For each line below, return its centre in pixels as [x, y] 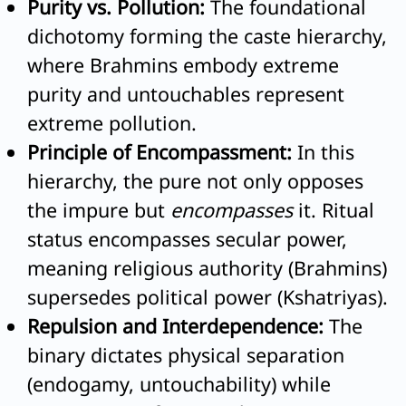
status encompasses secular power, [187, 238]
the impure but [99, 209]
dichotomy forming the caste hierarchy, [207, 35]
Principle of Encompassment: [159, 151]
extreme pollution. [112, 122]
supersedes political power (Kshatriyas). [208, 296]
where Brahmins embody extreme [183, 64]
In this [323, 151]
